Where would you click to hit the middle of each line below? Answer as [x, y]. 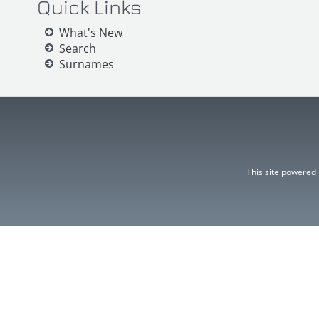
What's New [91, 32]
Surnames [87, 64]
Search [78, 48]
